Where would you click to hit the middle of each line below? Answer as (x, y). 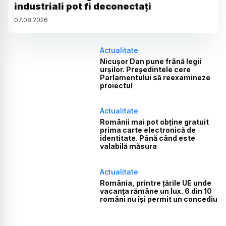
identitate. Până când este (148, 138)
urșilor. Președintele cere (146, 69)
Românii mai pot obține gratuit (155, 122)
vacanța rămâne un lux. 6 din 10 (156, 191)
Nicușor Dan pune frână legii (151, 61)
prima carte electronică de (148, 130)
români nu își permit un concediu (159, 199)
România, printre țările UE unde (156, 183)
